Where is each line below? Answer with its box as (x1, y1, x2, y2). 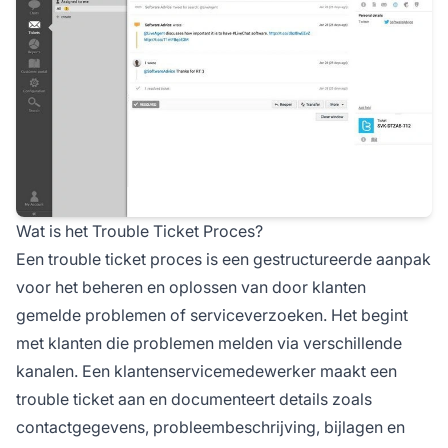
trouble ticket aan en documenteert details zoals (16, 388, 372, 409)
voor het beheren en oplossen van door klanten (16, 276, 366, 297)
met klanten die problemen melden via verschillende (16, 332, 402, 353)
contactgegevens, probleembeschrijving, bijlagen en (16, 416, 405, 437)
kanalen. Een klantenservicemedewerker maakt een (16, 360, 397, 381)
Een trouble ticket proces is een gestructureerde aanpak (16, 248, 431, 269)
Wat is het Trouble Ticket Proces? (16, 220, 263, 241)
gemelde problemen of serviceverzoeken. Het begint (16, 304, 408, 325)
